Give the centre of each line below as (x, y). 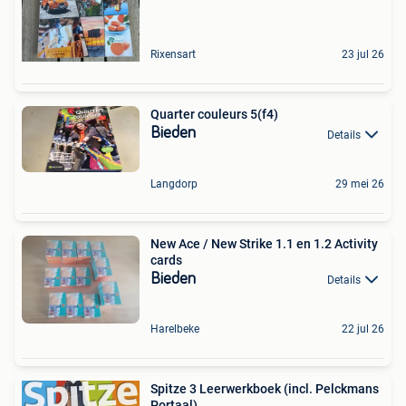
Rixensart (173, 55)
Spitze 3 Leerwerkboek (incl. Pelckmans (265, 388)
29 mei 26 (360, 184)
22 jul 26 (363, 329)
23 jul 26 (363, 55)
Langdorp (174, 184)
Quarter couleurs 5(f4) (214, 115)
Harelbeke (175, 329)
